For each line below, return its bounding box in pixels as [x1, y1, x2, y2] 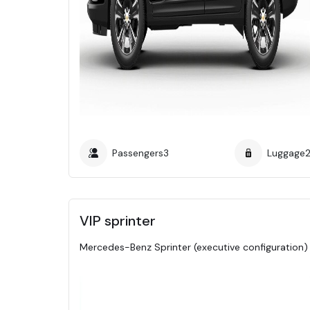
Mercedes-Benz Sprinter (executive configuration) [80, 241, 308, 253]
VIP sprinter [80, 212, 156, 230]
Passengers [112, 147, 163, 159]
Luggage [267, 147, 305, 159]
